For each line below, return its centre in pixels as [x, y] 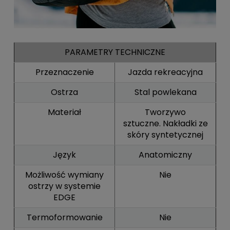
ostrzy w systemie [64, 186]
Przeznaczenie [64, 72]
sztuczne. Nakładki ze [165, 123]
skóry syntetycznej [165, 135]
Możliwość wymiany [64, 175]
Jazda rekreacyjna [165, 72]
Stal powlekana [165, 92]
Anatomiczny [165, 155]
